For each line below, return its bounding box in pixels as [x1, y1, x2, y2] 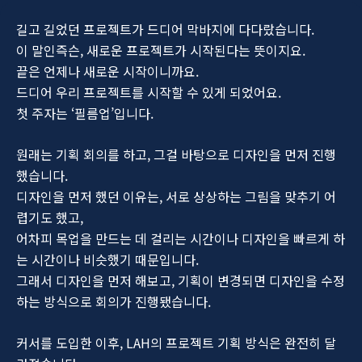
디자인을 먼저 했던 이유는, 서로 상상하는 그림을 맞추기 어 [16, 186, 336, 206]
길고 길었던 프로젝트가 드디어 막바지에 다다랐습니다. [16, 19, 314, 39]
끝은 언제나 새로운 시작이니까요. [16, 61, 199, 81]
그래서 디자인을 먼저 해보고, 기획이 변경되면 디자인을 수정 [16, 270, 345, 290]
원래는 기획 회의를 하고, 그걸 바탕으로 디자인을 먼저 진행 [16, 144, 336, 164]
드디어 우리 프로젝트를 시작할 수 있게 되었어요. [16, 82, 281, 102]
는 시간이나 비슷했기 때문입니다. [16, 249, 199, 269]
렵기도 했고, [16, 207, 83, 227]
